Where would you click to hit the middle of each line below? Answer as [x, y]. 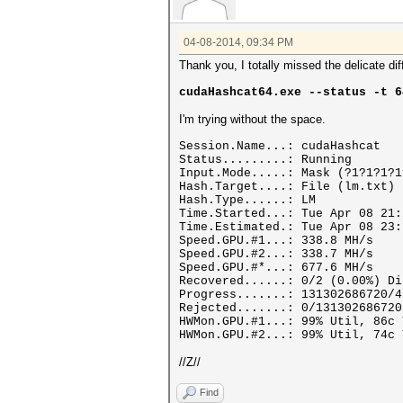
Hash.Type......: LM [247, 200]
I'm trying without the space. [252, 119]
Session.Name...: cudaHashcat [280, 146]
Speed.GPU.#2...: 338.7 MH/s [276, 254]
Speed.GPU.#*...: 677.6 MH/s [276, 268]
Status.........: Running [265, 160]
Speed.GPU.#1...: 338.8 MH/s [276, 241]
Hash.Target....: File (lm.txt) [287, 187]
